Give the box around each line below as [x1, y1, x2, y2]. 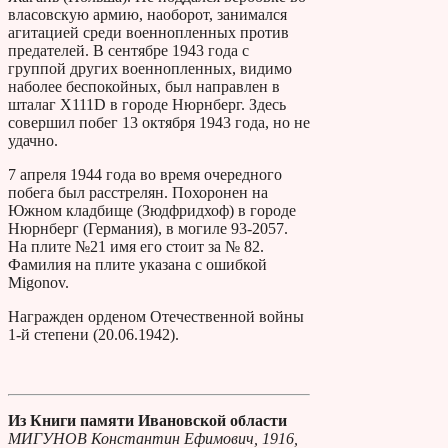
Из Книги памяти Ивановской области [8, 411, 287, 429]
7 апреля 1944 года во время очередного [8, 165, 282, 183]
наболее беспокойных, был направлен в [8, 77, 280, 95]
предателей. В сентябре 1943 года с [8, 41, 249, 59]
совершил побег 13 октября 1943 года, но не [8, 113, 310, 131]
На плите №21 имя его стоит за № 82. [8, 237, 264, 255]
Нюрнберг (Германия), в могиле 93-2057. [8, 219, 288, 237]
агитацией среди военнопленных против [8, 23, 289, 41]
